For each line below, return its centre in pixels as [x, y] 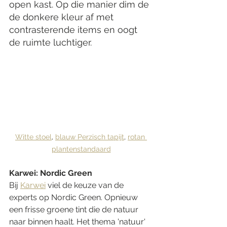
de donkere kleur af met [63, 17]
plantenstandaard [81, 149]
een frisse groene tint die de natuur [75, 210]
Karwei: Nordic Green [51, 173]
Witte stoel [33, 137]
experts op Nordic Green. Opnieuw [74, 198]
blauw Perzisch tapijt [90, 137]
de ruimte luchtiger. [52, 42]
